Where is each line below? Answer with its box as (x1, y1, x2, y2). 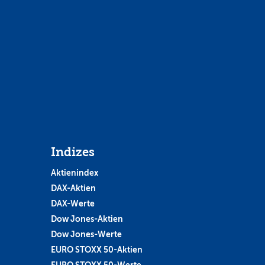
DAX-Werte (50, 198, 95, 208)
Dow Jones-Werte (50, 229, 122, 239)
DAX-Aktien (50, 183, 96, 193)
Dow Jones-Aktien (50, 214, 123, 224)
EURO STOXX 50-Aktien (50, 244, 143, 254)
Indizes (50, 145, 95, 159)
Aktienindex (50, 167, 98, 177)
